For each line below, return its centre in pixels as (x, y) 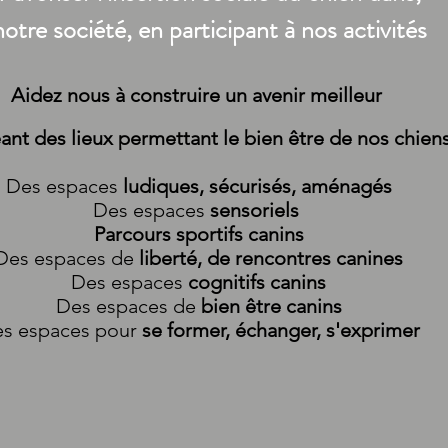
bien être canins (271, 306)
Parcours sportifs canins (198, 234)
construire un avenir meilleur (258, 95)
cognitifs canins (257, 282)
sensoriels (252, 210)
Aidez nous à (70, 95)
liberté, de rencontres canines (271, 258)
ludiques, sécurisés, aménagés (254, 186)
